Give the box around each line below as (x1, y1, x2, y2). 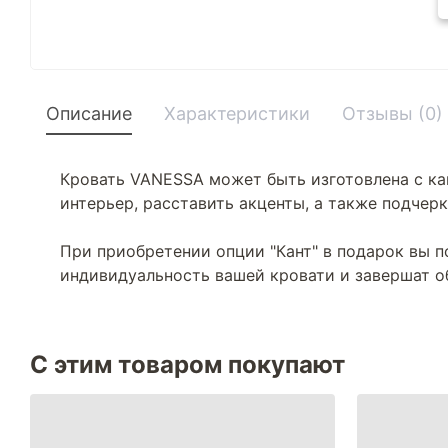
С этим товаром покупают (30, 350, 345, 380)
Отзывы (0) (342, 103, 443, 125)
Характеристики (164, 103, 310, 125)
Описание (46, 103, 132, 125)
